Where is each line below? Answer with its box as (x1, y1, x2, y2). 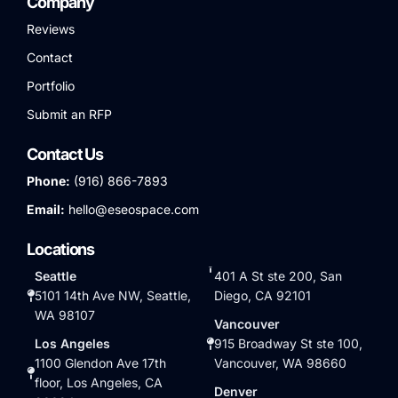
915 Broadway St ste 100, (213, 335, 362, 351)
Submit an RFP (27, 106, 112, 122)
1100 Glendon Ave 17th (35, 354, 166, 370)
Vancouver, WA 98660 (213, 354, 346, 370)
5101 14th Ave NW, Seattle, (35, 287, 191, 303)
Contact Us (27, 144, 104, 163)
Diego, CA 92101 (213, 287, 311, 303)
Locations (27, 239, 95, 259)
